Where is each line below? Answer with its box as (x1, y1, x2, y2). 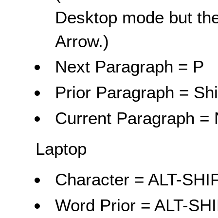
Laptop (36, 139, 87, 158)
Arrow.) (55, 31, 109, 51)
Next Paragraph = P (55, 57, 204, 76)
